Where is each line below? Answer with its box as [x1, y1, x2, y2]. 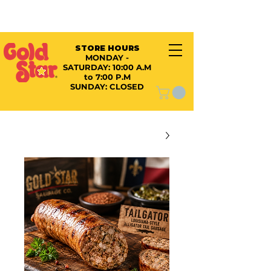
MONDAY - [85, 53, 129, 62]
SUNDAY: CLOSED [70, 82, 144, 91]
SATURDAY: [63, 62, 113, 72]
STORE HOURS [74, 43, 140, 53]
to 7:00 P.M [83, 72, 131, 82]
